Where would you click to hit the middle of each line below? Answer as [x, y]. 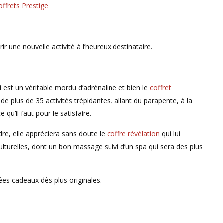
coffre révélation [133, 133]
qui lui [170, 133]
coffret [161, 87]
